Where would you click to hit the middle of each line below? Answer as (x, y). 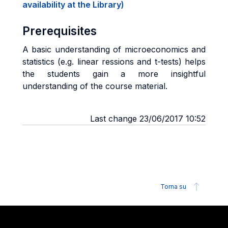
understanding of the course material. (95, 86)
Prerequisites (60, 31)
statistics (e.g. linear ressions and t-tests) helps (114, 62)
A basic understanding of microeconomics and (114, 49)
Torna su (173, 187)
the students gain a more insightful (114, 74)
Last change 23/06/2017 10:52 (148, 119)
